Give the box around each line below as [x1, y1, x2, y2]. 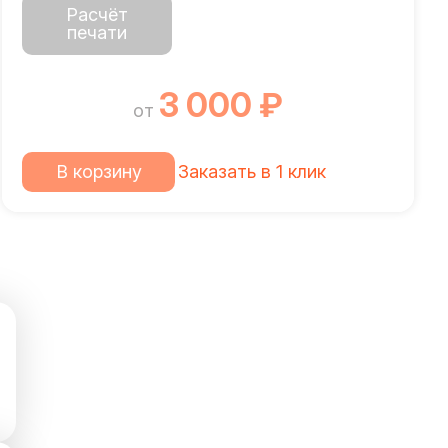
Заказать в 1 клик [177, 161, 326, 182]
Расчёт [66, 4, 129, 25]
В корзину [55, 161, 142, 182]
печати [67, 22, 128, 43]
